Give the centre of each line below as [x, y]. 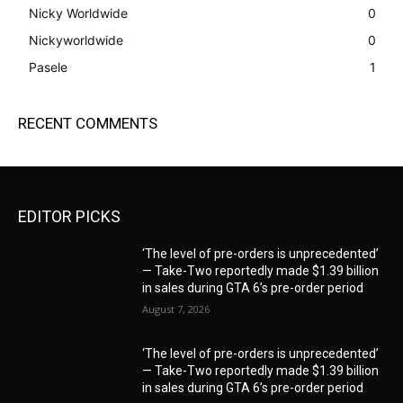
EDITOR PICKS [69, 216]
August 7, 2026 [176, 309]
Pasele [48, 67]
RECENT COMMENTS [88, 123]
